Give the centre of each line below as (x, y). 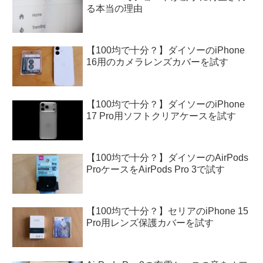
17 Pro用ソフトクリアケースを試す (161, 116)
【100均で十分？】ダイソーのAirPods (168, 158)
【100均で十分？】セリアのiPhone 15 (168, 211)
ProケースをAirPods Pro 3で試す (156, 170)
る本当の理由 (115, 8)
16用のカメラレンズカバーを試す (158, 62)
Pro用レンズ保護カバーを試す (150, 223)
